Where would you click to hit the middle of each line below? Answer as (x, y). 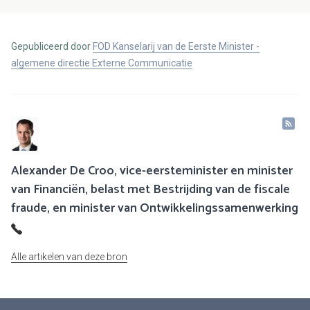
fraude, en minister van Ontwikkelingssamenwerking (155, 209)
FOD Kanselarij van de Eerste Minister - (176, 47)
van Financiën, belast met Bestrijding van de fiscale (151, 190)
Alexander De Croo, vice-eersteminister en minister (152, 171)
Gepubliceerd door (52, 47)
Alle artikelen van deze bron (69, 257)
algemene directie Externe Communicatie (102, 63)
